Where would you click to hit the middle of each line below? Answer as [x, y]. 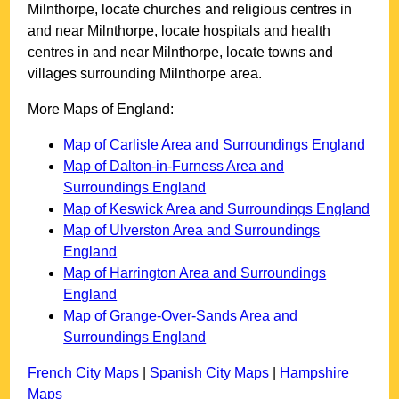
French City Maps [84, 373]
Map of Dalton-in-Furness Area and [174, 167]
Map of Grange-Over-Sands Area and [181, 316]
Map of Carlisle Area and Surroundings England [215, 145]
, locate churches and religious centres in [224, 10]
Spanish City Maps [210, 373]
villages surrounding [94, 74]
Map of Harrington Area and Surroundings [195, 273]
